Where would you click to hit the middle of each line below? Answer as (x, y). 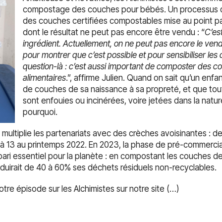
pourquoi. (41, 112)
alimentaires (44, 78)
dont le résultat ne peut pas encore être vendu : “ (113, 32)
